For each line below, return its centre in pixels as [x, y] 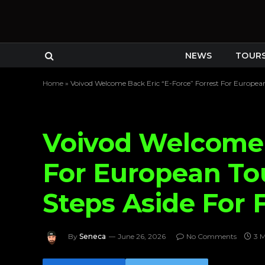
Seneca [93, 237]
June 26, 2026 [142, 237]
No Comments [211, 237]
